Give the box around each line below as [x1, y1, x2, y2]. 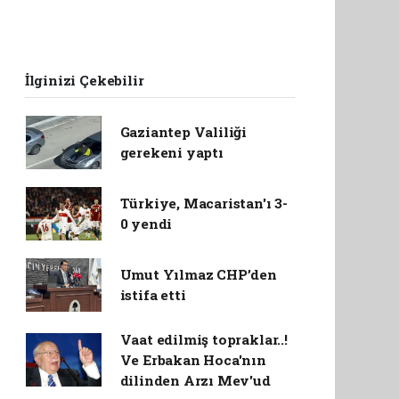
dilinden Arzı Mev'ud [119, 370, 271, 389]
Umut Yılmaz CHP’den [119, 265, 277, 283]
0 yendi [119, 214, 173, 232]
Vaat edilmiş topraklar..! [119, 330, 288, 348]
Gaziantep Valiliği [119, 122, 248, 141]
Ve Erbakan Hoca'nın [119, 350, 266, 369]
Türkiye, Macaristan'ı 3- [119, 193, 288, 212]
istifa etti [119, 285, 186, 304]
